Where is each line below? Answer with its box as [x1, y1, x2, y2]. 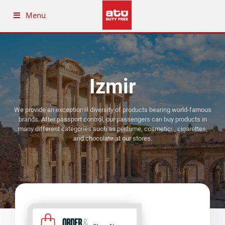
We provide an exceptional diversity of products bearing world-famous [14, 106, 211, 114]
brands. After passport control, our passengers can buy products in [18, 116, 207, 123]
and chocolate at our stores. [73, 135, 152, 142]
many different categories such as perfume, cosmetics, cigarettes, [18, 125, 207, 133]
